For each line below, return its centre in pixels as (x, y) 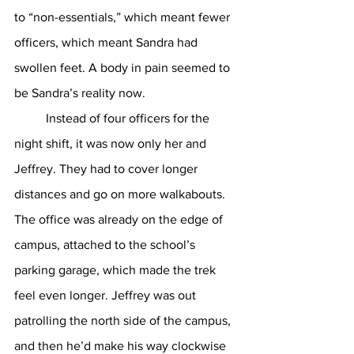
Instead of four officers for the (30, 118)
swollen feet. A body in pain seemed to (124, 68)
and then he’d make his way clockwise (122, 346)
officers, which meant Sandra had (107, 42)
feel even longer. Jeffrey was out (107, 295)
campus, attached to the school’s (106, 245)
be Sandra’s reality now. (81, 93)
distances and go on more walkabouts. (121, 194)
